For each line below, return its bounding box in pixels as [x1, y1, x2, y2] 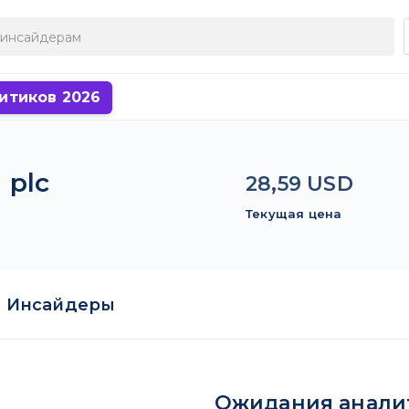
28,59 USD [245, 172, 353, 196]
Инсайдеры [5, 295, 116, 315]
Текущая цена [245, 206, 342, 221]
